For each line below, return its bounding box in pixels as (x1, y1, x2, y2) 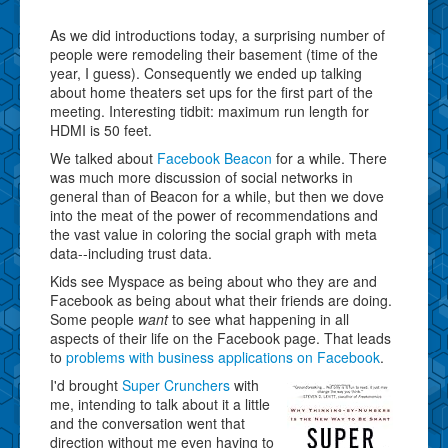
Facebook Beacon (157, 147, 272, 168)
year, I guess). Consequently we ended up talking (50, 62, 362, 83)
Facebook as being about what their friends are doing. (50, 289, 392, 310)
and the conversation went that (50, 412, 245, 433)
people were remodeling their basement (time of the (50, 43, 378, 64)
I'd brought (50, 374, 122, 395)
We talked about (50, 147, 157, 168)
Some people (50, 308, 138, 329)
